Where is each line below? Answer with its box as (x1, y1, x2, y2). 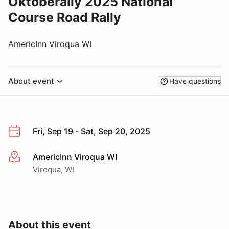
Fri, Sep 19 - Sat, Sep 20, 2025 (33, 126, 150, 136)
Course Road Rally (8, 10, 121, 25)
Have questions (169, 77, 221, 85)
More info (8, 152, 45, 163)
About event (8, 76, 54, 86)
